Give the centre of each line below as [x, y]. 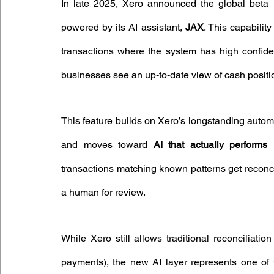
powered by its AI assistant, [123, 27]
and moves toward [107, 145]
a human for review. [103, 192]
